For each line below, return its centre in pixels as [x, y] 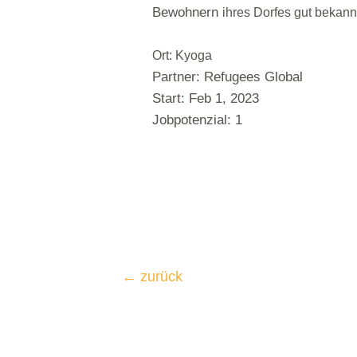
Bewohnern [187, 12]
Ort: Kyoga [182, 55]
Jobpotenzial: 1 [197, 120]
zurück [160, 276]
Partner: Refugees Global [229, 76]
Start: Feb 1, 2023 [207, 98]
